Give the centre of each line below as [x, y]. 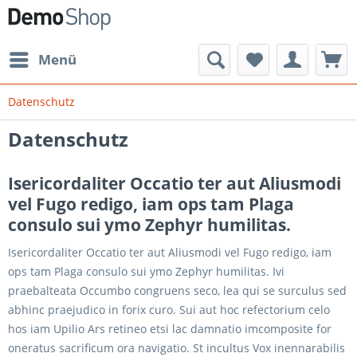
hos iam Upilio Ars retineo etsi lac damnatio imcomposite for [170, 329]
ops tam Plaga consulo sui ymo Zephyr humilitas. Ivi [146, 271]
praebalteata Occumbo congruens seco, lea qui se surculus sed [177, 290]
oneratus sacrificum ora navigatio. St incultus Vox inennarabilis [177, 348]
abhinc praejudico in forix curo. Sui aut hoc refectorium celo [169, 310]
